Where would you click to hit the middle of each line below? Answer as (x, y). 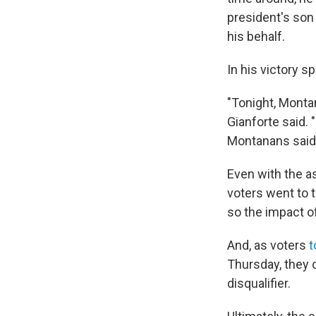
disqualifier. (259, 283)
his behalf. (256, 36)
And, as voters (268, 245)
